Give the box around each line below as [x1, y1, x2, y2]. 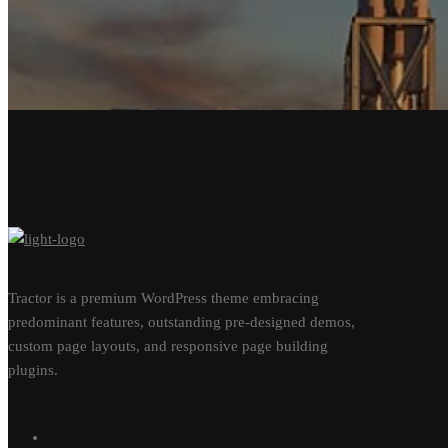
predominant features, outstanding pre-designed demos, [8, 314, 355, 331]
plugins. [8, 362, 58, 379]
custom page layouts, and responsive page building [8, 338, 328, 355]
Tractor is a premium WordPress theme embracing [8, 290, 319, 307]
